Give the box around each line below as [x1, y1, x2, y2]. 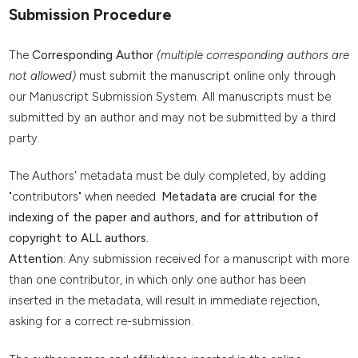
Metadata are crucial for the [161, 189, 317, 205]
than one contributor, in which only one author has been [8, 272, 306, 288]
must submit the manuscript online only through [75, 68, 336, 83]
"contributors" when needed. [8, 189, 161, 205]
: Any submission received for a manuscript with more [62, 252, 349, 267]
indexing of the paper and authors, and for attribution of [8, 210, 319, 225]
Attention [8, 252, 63, 267]
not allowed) [8, 68, 76, 83]
